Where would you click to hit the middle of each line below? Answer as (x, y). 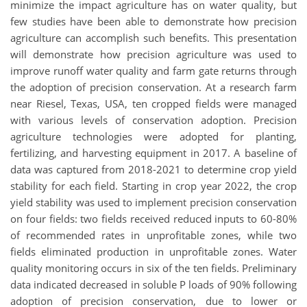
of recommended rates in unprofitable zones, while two (153, 235)
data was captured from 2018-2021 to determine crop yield (153, 169)
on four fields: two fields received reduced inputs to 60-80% (153, 218)
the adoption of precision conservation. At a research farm (153, 87)
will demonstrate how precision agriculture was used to (153, 54)
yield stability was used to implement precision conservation (153, 202)
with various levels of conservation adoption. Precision (153, 120)
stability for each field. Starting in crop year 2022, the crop (153, 185)
